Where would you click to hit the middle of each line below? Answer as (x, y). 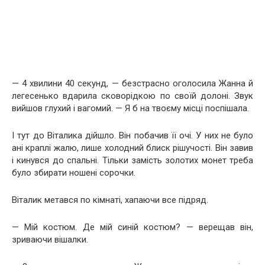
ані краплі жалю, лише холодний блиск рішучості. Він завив (132, 148)
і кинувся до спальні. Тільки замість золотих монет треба (132, 160)
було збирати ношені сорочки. (74, 172)
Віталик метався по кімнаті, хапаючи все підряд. (110, 200)
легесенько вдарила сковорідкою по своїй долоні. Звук (132, 96)
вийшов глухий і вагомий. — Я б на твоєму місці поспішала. (130, 108)
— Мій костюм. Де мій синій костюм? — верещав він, (132, 227)
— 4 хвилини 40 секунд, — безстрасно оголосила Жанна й (132, 83)
